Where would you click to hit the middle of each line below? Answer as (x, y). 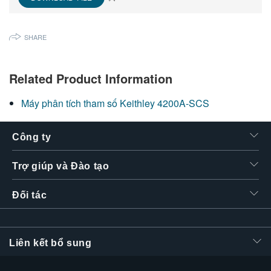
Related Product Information (91, 78)
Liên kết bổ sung (51, 243)
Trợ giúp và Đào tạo (61, 166)
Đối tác (30, 195)
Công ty (32, 137)
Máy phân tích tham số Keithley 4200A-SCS (115, 103)
